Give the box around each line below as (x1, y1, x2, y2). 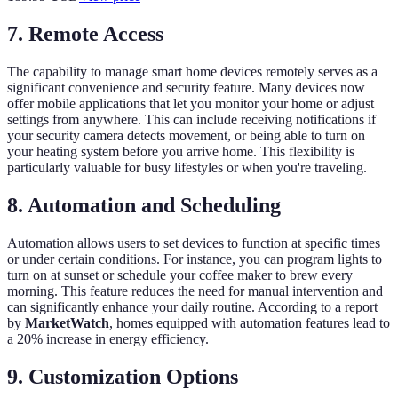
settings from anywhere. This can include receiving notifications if (7, 112, 376, 128)
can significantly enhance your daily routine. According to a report (7, 299, 378, 315)
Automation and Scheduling (28, 194, 281, 218)
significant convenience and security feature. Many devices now (7, 80, 365, 96)
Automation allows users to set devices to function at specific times (7, 235, 380, 251)
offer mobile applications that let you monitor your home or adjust (7, 96, 374, 112)
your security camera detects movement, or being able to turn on (7, 128, 365, 144)
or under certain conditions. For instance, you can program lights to (7, 251, 382, 267)
